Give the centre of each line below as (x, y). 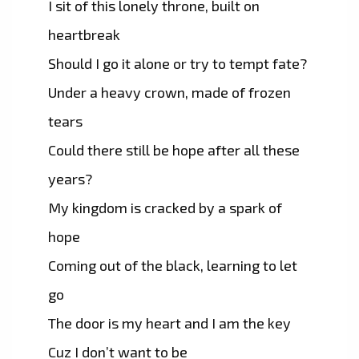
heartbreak (84, 35)
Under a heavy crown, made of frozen (169, 93)
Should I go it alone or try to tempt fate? (177, 64)
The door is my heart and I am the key (169, 323)
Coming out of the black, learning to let (173, 266)
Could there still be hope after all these (174, 150)
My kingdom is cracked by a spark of (165, 208)
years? (70, 179)
